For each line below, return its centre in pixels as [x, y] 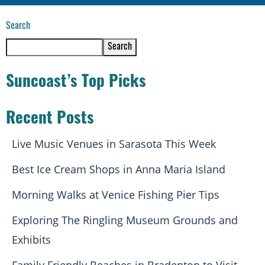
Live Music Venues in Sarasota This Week [114, 143]
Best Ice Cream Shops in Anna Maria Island [119, 169]
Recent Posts [50, 119]
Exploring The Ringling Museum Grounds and [125, 220]
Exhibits [31, 239]
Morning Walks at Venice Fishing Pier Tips [116, 194]
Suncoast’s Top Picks [76, 83]
